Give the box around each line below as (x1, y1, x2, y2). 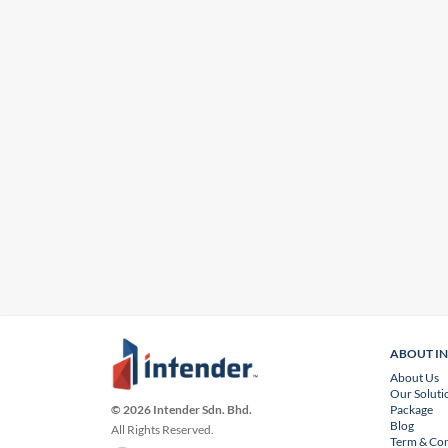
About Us (390, 370, 440, 385)
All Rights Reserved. (111, 422, 215, 438)
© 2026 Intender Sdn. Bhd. (111, 402, 253, 418)
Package (390, 402, 434, 417)
